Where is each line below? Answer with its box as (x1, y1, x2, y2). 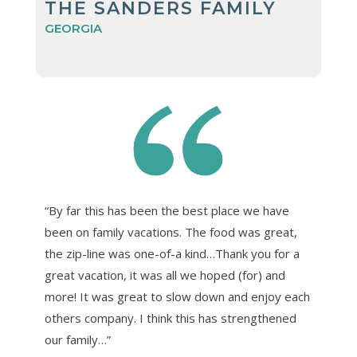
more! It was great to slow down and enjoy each (44, 288, 310, 304)
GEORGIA (44, 20, 102, 36)
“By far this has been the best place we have (44, 202, 289, 218)
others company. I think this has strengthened (44, 309, 296, 326)
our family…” (44, 331, 111, 347)
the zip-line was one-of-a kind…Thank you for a (44, 245, 300, 261)
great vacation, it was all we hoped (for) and (44, 266, 285, 283)
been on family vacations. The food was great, (44, 223, 297, 240)
